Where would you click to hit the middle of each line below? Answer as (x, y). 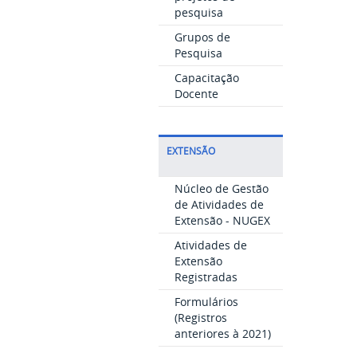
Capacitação (206, 78)
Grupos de (202, 37)
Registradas (206, 277)
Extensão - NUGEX (222, 220)
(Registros (200, 318)
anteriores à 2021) (222, 333)
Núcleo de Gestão (221, 188)
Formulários (206, 302)
